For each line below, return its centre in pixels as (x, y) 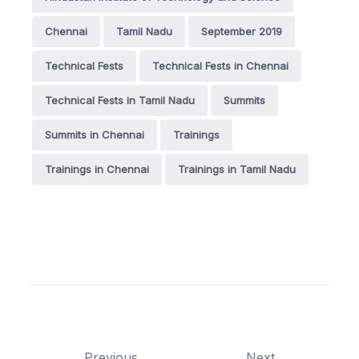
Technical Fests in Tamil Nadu (120, 100)
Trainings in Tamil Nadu (237, 169)
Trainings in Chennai (97, 169)
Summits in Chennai (95, 134)
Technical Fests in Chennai (220, 65)
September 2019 (242, 31)
